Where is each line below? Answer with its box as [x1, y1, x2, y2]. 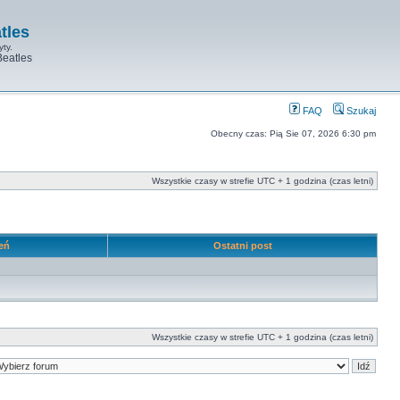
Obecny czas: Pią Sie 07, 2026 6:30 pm [211, 129, 376, 138]
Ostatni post [210, 240, 275, 251]
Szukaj [344, 105, 376, 116]
